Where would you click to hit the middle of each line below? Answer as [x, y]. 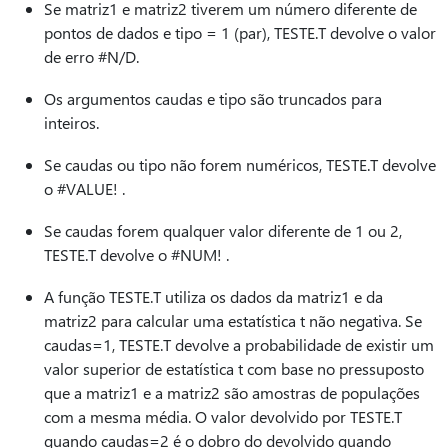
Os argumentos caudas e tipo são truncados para [213, 98]
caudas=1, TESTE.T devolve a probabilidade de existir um [239, 344]
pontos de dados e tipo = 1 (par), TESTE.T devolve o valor [240, 32]
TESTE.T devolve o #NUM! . [136, 254]
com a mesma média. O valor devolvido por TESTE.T [223, 416]
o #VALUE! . [84, 188]
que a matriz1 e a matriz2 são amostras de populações [232, 392]
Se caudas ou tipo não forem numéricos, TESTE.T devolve [240, 164]
